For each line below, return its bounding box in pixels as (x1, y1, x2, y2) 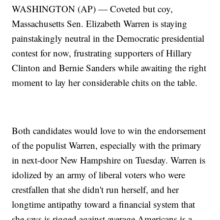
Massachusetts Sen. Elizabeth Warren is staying (12, 17, 188, 30)
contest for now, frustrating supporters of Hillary (12, 47, 192, 59)
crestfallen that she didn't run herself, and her (12, 183, 179, 196)
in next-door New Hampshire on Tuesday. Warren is (12, 154, 206, 166)
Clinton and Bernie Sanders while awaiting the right (12, 61, 207, 74)
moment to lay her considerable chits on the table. (12, 76, 198, 89)
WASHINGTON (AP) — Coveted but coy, (12, 2, 173, 15)
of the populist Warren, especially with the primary (12, 139, 202, 152)
